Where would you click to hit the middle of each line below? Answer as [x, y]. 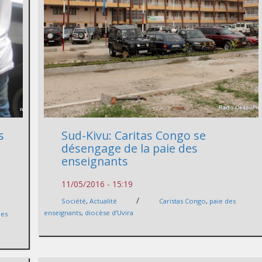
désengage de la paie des [130, 148]
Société [74, 201]
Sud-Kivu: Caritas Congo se [134, 135]
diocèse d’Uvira [109, 212]
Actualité [104, 201]
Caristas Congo [183, 201]
